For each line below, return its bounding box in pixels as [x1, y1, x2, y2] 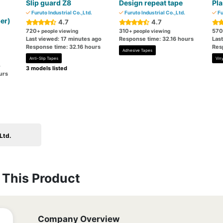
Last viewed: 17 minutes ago [26, 35, 102, 42]
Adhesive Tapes [122, 48, 152, 53]
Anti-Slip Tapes [29, 56, 59, 61]
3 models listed [26, 65, 68, 72]
